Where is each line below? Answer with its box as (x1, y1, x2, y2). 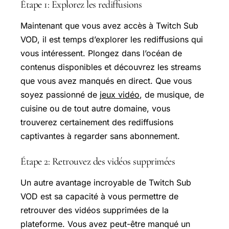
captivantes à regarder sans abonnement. (20, 130, 180, 141)
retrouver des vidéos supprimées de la (20, 204, 169, 215)
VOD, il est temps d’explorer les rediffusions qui (20, 34, 203, 44)
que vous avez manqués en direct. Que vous (20, 75, 192, 86)
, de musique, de (140, 89, 204, 100)
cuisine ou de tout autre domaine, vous (20, 103, 170, 113)
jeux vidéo (100, 89, 140, 100)
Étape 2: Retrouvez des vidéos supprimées (20, 155, 175, 168)
